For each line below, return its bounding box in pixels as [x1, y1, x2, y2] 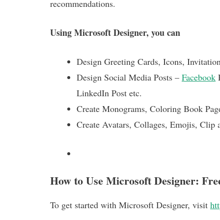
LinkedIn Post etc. [77, 86, 142, 99]
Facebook [182, 71, 216, 83]
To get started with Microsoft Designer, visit [50, 198, 210, 211]
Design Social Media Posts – [77, 71, 182, 83]
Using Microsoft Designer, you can [50, 26, 180, 39]
